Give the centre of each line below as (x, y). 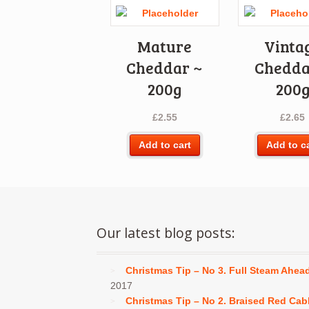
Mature (165, 47)
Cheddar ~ (165, 68)
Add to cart (165, 145)
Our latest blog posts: (166, 232)
